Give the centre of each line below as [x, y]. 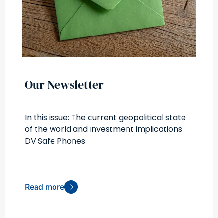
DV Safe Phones [55, 141]
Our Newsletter [64, 84]
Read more [45, 187]
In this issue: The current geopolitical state [105, 117]
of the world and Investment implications [103, 129]
